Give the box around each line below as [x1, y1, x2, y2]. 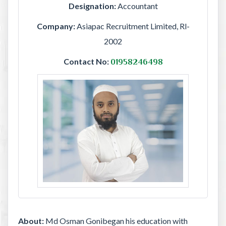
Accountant [117, 1, 158, 11]
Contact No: [63, 56, 109, 67]
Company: [36, 21, 77, 31]
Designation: [68, 1, 118, 11]
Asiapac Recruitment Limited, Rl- [76, 21, 190, 31]
